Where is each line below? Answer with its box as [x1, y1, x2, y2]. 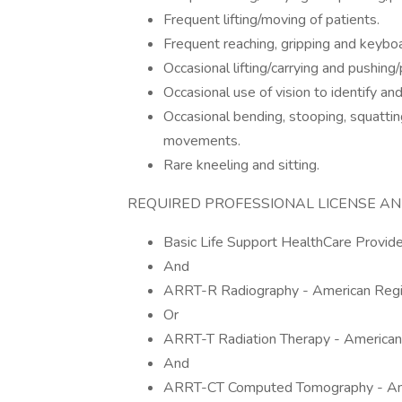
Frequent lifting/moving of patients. [163, 10, 380, 30]
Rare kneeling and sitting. [163, 155, 319, 175]
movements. [163, 131, 240, 151]
